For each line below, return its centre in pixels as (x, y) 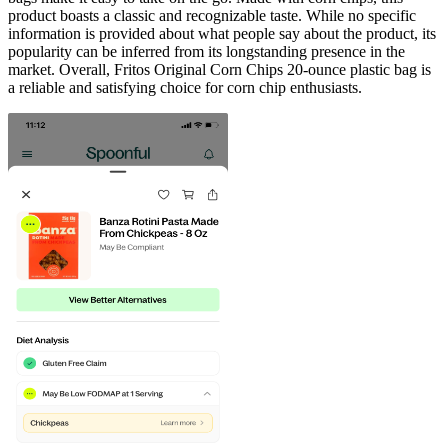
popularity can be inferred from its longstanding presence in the (206, 51)
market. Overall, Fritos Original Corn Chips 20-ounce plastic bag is (219, 69)
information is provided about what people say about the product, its (222, 33)
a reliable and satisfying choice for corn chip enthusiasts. (185, 87)
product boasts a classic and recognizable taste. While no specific (212, 15)
